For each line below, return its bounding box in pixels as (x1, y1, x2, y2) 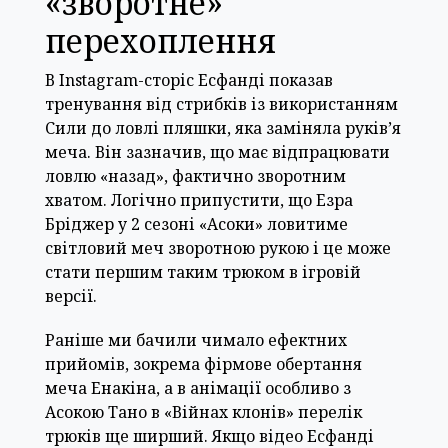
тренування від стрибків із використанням (45, 92, 398, 115)
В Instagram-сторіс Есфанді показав (45, 68, 333, 91)
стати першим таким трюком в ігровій (45, 260, 361, 283)
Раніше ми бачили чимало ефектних (45, 328, 347, 351)
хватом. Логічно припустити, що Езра (45, 188, 353, 211)
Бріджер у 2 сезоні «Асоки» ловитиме (45, 212, 348, 235)
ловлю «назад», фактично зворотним (45, 164, 346, 187)
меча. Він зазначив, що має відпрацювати (45, 140, 390, 163)
